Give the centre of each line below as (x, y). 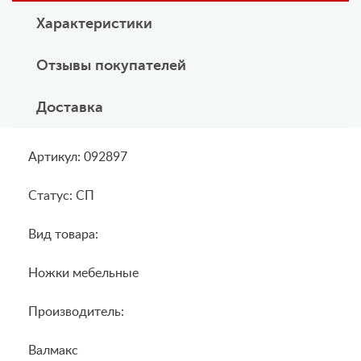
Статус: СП (61, 196)
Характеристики (94, 24)
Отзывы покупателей (111, 66)
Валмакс (53, 351)
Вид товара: (63, 235)
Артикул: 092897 (78, 158)
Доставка (70, 108)
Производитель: (76, 312)
